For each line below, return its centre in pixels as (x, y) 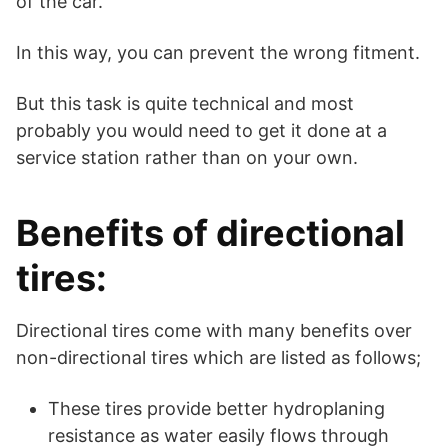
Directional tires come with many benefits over (214, 331)
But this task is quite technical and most (185, 104)
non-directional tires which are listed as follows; (218, 358)
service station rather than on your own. (187, 158)
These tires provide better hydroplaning (216, 409)
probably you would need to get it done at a (201, 131)
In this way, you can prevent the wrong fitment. (218, 53)
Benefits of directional (210, 233)
